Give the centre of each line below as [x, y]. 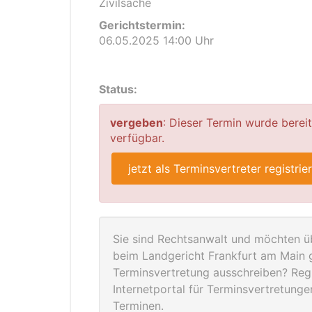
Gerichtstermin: [142, 25]
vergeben [136, 123]
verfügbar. [137, 138]
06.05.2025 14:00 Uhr [156, 40]
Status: [118, 89]
